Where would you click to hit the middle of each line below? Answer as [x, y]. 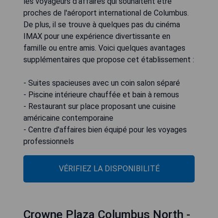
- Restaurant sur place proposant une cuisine [100, 107]
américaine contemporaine [68, 118]
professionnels [49, 142]
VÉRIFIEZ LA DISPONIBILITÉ [109, 169]
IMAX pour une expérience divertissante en [97, 36]
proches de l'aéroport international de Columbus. [106, 13]
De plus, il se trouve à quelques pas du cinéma [102, 25]
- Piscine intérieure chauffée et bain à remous [101, 95]
